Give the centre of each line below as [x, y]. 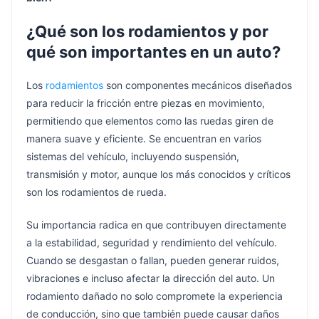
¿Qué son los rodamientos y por [147, 32]
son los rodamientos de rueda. [96, 192]
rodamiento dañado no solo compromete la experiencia [155, 296]
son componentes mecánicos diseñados [198, 85]
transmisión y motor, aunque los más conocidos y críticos [158, 174]
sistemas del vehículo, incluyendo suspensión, [133, 156]
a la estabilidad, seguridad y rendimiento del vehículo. [152, 242]
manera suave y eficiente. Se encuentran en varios [144, 138]
